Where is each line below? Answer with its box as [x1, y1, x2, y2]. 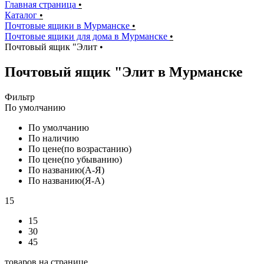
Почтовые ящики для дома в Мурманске [5, 31, 170, 41]
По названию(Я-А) [28, 175, 104, 186]
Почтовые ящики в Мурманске [5, 21, 132, 31]
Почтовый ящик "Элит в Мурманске [5, 64, 243, 80]
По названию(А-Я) [28, 164, 104, 175]
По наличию [28, 133, 79, 143]
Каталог [5, 10, 37, 20]
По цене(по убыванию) [28, 154, 122, 164]
